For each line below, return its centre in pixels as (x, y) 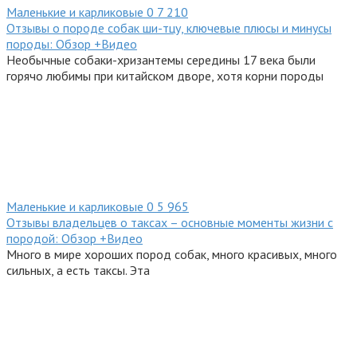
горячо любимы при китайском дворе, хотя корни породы (165, 76)
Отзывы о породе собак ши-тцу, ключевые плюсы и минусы (169, 28)
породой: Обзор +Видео (75, 239)
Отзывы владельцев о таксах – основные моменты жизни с (170, 223)
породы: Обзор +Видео (72, 44)
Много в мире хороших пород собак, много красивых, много (172, 255)
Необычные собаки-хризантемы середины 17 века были (161, 60)
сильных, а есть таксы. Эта (78, 271)
